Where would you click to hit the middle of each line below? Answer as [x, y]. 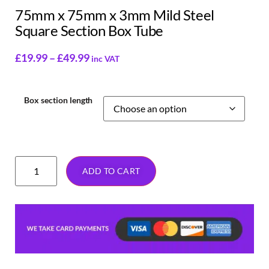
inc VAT [105, 59]
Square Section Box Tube [89, 31]
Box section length [59, 100]
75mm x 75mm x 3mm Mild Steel [115, 15]
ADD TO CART [111, 171]
